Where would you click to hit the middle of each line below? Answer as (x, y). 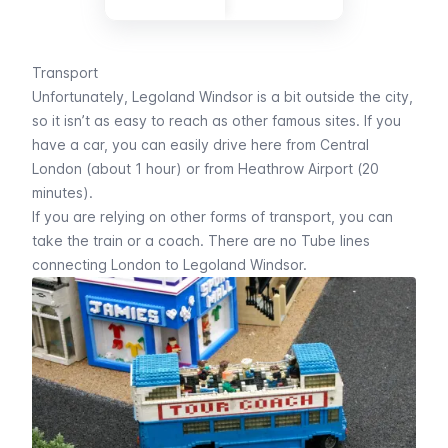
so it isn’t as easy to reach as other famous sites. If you (216, 120)
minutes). (62, 192)
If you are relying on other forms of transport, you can (212, 216)
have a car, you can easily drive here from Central (200, 144)
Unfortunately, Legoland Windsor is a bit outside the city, (222, 96)
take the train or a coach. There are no (166, 240)
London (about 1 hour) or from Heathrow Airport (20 (205, 168)
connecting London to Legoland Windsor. (169, 264)
